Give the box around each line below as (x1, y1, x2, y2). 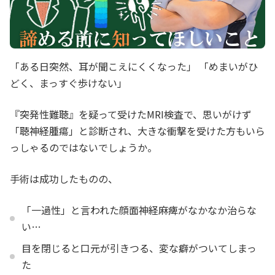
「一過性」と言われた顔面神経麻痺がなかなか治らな (21, 202, 257, 217)
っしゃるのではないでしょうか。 (10, 139, 157, 155)
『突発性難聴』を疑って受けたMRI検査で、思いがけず (10, 106, 252, 122)
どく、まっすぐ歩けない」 (10, 75, 127, 90)
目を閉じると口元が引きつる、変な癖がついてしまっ (21, 240, 257, 255)
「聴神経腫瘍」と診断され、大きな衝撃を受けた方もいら (10, 123, 265, 138)
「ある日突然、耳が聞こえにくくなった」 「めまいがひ (10, 58, 258, 74)
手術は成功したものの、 (10, 171, 118, 186)
